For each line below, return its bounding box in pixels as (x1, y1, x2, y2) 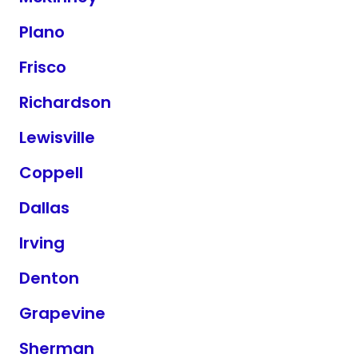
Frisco (19, 56, 66, 78)
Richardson (19, 91, 111, 113)
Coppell (19, 161, 83, 184)
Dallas (19, 197, 70, 219)
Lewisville (19, 126, 95, 149)
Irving (19, 232, 65, 254)
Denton (19, 267, 79, 289)
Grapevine (19, 302, 105, 324)
